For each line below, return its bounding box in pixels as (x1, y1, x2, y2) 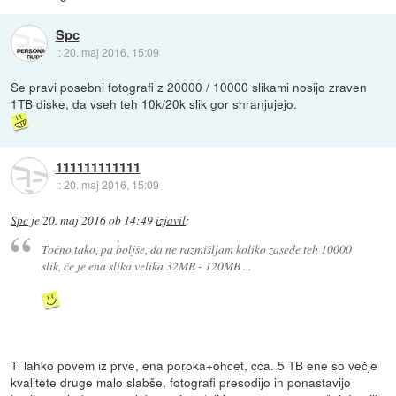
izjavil (156, 211, 187, 228)
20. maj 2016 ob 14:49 (42, 211, 154, 228)
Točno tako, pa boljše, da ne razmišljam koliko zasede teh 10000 (41, 240, 352, 258)
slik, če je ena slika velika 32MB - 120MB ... (41, 257, 251, 275)
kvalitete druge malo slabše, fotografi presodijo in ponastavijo (11, 373, 352, 392)
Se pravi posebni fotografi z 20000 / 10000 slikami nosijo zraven (11, 78, 368, 96)
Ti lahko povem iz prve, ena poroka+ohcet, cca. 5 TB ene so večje (11, 356, 378, 375)
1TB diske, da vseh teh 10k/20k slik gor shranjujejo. (11, 95, 298, 113)
